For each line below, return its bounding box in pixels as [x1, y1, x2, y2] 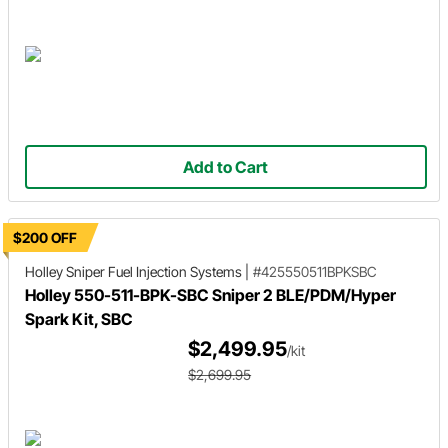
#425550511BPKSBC [253, 263, 377, 280]
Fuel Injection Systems [105, 263, 245, 280]
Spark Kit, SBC [25, 309, 133, 329]
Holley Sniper [25, 263, 105, 280]
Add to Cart [183, 157, 269, 178]
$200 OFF [13, 229, 77, 246]
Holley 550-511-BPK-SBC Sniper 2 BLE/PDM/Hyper [25, 285, 396, 305]
